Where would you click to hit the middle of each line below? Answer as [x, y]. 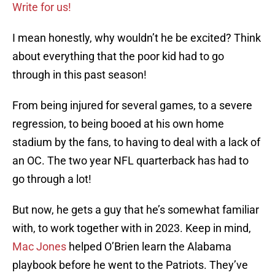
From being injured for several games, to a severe [132, 106]
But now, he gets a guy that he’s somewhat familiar [136, 210]
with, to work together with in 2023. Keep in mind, [132, 228]
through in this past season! [79, 75]
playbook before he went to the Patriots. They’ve [130, 265]
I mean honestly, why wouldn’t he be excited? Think [137, 38]
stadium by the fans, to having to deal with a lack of [136, 142]
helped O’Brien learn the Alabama [149, 247]
